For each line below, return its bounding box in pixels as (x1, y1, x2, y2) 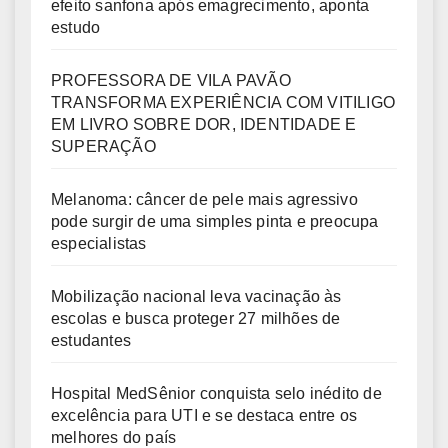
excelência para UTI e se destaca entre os (51, 406, 358, 424)
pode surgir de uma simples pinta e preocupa (51, 212, 379, 230)
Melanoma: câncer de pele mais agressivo (51, 190, 358, 208)
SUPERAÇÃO (51, 137, 156, 155)
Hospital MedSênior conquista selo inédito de (51, 384, 382, 402)
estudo (51, 18, 101, 36)
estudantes (51, 331, 131, 349)
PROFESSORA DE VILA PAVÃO (51, 71, 291, 89)
